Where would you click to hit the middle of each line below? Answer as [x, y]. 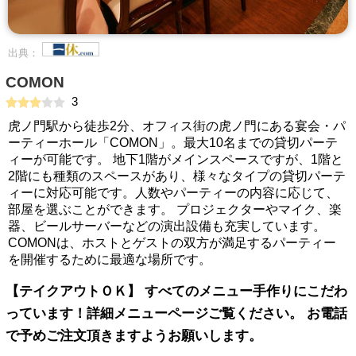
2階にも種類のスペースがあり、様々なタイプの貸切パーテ [177, 176]
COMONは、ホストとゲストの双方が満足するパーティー [172, 243]
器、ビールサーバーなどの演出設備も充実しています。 [167, 226]
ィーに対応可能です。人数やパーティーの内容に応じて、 [173, 193]
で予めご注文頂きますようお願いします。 [134, 336]
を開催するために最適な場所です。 [110, 259]
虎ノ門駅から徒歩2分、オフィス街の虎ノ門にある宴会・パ [177, 126]
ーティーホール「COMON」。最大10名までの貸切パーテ [173, 143]
